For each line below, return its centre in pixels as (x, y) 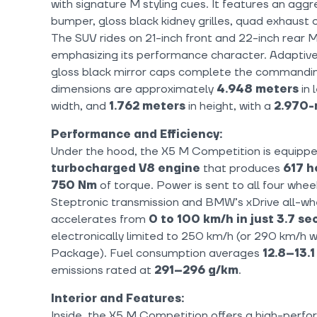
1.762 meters (147, 106)
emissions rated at (103, 271)
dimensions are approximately (134, 90)
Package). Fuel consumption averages (157, 254)
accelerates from (100, 220)
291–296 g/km (196, 271)
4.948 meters (258, 90)
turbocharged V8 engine (126, 169)
